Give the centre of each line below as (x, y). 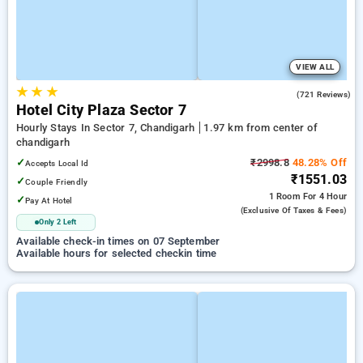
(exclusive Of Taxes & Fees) (293, 210)
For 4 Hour (325, 196)
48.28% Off (318, 162)
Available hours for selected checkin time (117, 253)
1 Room (286, 196)
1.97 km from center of (261, 128)
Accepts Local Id (57, 163)
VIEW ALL (315, 67)
